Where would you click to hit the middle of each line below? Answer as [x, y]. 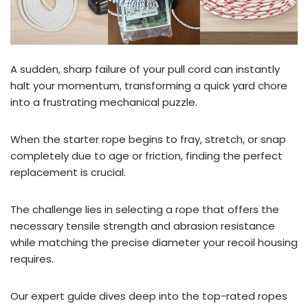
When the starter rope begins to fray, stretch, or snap [148, 139]
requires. [32, 258]
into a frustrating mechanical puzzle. [104, 102]
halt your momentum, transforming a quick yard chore [149, 85]
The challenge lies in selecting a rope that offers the [145, 209]
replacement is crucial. [68, 172]
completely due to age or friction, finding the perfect [146, 155]
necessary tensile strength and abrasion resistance [143, 225]
